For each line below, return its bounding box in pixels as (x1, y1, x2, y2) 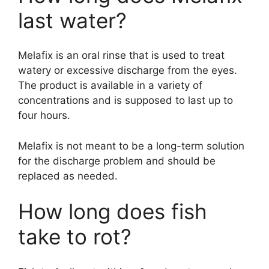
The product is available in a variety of (18, 79, 202, 92)
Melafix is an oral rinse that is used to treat (18, 49, 225, 62)
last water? (18, 7, 127, 33)
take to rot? (18, 224, 131, 250)
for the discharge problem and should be (18, 154, 216, 167)
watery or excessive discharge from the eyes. (18, 64, 237, 77)
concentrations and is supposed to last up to (18, 94, 233, 107)
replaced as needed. (18, 169, 118, 182)
